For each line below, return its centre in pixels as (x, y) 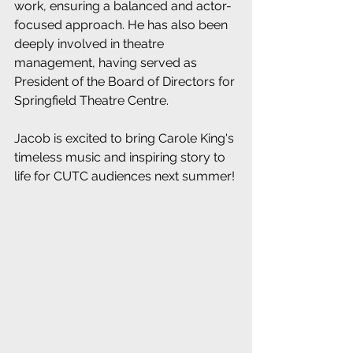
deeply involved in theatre (91, 44)
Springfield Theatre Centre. (91, 100)
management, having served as (107, 63)
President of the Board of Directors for (126, 82)
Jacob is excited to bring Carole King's (126, 138)
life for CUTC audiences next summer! (126, 176)
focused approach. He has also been (123, 25)
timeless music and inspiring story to (121, 157)
